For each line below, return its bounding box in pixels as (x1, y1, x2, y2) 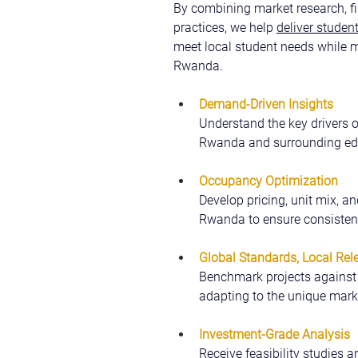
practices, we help (173, 20, 276, 35)
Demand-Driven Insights (199, 97, 333, 112)
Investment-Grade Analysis (199, 327, 350, 342)
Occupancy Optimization (199, 173, 338, 189)
